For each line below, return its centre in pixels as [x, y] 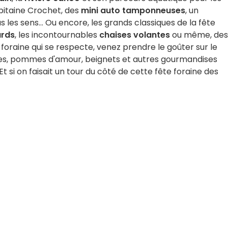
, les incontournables [57, 35]
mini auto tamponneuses [133, 10]
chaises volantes [135, 35]
